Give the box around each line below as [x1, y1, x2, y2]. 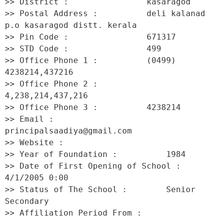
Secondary [5, 197, 54, 206]
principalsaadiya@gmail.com [5, 126, 137, 135]
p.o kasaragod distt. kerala [5, 21, 142, 30]
